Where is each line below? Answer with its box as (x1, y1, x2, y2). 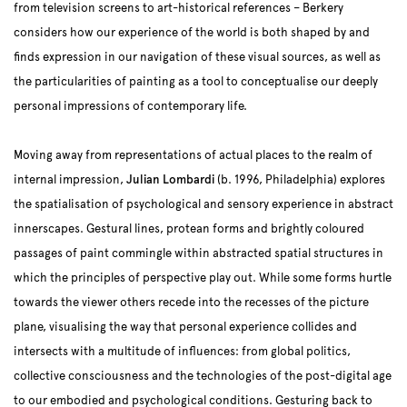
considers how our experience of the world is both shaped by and (14, 25, 370, 40)
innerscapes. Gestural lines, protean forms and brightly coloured (14, 222, 364, 236)
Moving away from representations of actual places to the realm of (14, 148, 372, 163)
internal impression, (14, 173, 126, 187)
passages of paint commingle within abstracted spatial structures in (14, 246, 383, 261)
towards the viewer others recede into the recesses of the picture (14, 295, 369, 310)
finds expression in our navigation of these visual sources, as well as (14, 50, 381, 65)
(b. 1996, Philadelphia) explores (214, 173, 385, 187)
